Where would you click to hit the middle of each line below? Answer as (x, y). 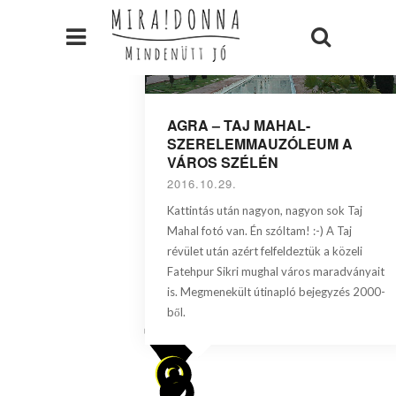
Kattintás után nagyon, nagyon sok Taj (264, 211)
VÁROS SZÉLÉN (222, 163)
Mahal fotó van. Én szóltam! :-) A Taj (259, 231)
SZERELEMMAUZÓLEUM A (259, 144)
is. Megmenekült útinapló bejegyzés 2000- (276, 292)
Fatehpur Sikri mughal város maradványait (275, 272)
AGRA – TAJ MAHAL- (238, 126)
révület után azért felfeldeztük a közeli (264, 251)
